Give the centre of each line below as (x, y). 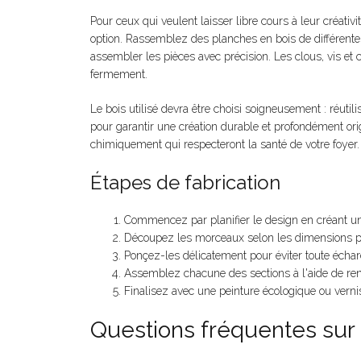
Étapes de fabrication (185, 183)
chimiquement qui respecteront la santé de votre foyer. (225, 145)
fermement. (119, 75)
